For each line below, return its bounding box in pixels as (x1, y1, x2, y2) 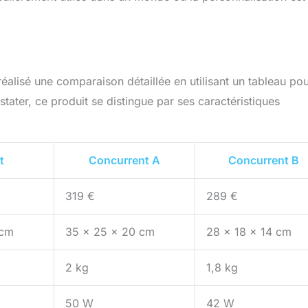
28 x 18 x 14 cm (206, 225, 291, 239)
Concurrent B (228, 153, 299, 168)
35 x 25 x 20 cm (65, 225, 155, 239)
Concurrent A (89, 153, 160, 168)
